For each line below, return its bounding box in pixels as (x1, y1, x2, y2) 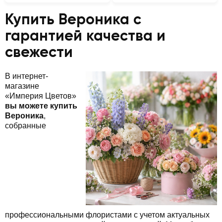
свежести (5, 45, 73, 60)
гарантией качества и (5, 29, 166, 44)
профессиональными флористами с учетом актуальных (5, 210, 210, 219)
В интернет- (5, 71, 48, 80)
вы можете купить (5, 101, 77, 110)
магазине (5, 81, 39, 90)
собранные (5, 121, 46, 130)
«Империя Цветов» (5, 91, 76, 100)
